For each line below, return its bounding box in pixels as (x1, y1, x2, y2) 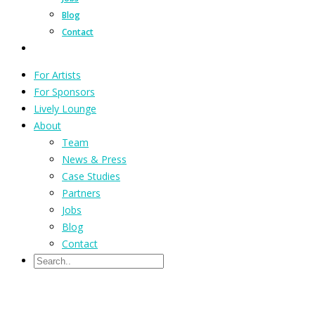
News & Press (62, 153, 127, 166)
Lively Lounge (34, 102, 96, 115)
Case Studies (62, 169, 120, 183)
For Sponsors (34, 85, 95, 98)
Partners (62, 186, 101, 200)
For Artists (34, 68, 81, 82)
